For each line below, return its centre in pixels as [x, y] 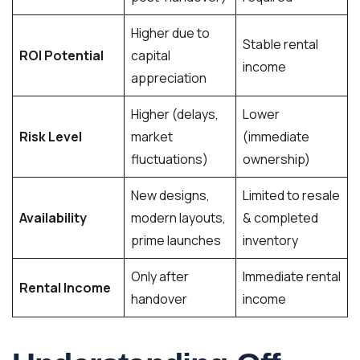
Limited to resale [291, 196]
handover [159, 299]
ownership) [276, 160]
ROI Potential [61, 56]
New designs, [170, 196]
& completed [280, 218]
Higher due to [170, 33]
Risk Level [51, 137]
